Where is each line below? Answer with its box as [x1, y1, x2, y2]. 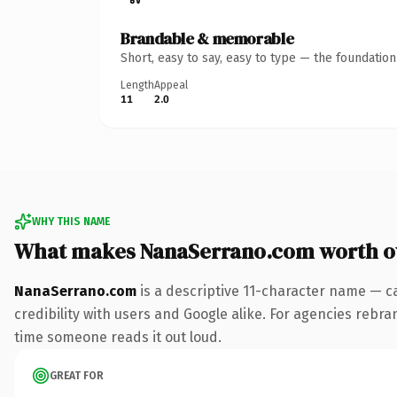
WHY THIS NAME [32, 214, 110, 228]
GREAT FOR [50, 369, 104, 382]
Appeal [154, 78, 188, 91]
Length [121, 78, 154, 91]
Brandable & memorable [121, 27, 294, 50]
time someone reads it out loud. [14, 328, 222, 346]
